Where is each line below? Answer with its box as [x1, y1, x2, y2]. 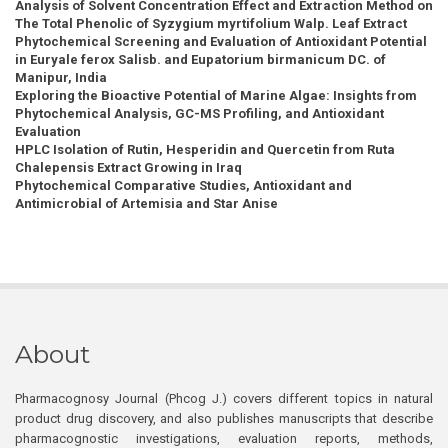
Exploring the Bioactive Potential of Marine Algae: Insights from [15, 88, 417, 104]
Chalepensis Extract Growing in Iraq [15, 160, 242, 176]
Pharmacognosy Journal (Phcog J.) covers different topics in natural [15, 391, 433, 407]
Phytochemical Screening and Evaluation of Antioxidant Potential [15, 34, 427, 50]
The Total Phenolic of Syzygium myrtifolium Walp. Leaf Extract [15, 16, 407, 32]
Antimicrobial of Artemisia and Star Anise [15, 196, 278, 212]
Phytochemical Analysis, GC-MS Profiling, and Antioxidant [15, 106, 384, 122]
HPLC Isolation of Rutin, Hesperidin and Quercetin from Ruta [15, 142, 395, 158]
